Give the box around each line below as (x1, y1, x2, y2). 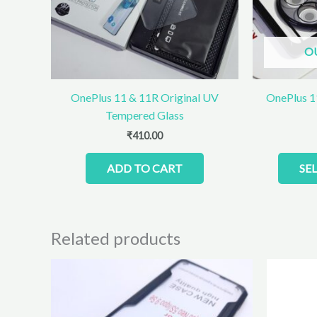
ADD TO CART (106, 161, 183, 175)
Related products (51, 227, 180, 248)
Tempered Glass (105, 108, 184, 122)
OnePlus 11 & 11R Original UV (70, 90, 219, 104)
